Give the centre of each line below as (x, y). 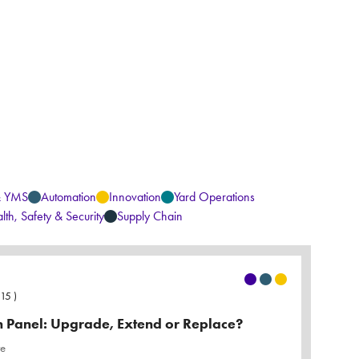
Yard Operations (214, 197)
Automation (68, 197)
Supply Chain (149, 216)
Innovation (135, 197)
